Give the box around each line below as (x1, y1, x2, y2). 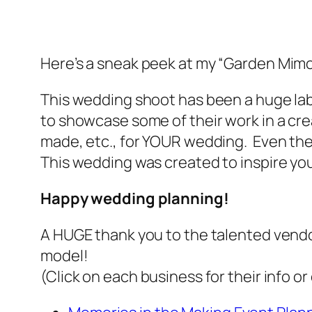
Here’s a (40, 52, 97, 74)
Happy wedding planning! (40, 187, 229, 209)
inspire (240, 151, 288, 173)
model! (40, 244, 88, 266)
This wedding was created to (40, 151, 241, 173)
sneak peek (97, 52, 176, 74)
